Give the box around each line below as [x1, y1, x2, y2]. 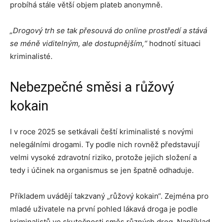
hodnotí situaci [149, 39, 201, 48]
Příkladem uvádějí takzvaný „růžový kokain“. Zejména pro [10, 191, 209, 201]
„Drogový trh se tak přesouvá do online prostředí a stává [10, 26, 207, 35]
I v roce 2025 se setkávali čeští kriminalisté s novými [10, 127, 193, 136]
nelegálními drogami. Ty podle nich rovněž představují [10, 140, 200, 149]
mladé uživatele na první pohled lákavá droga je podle [10, 204, 198, 214]
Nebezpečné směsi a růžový [10, 79, 174, 95]
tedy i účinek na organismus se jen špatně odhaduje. [10, 166, 194, 175]
